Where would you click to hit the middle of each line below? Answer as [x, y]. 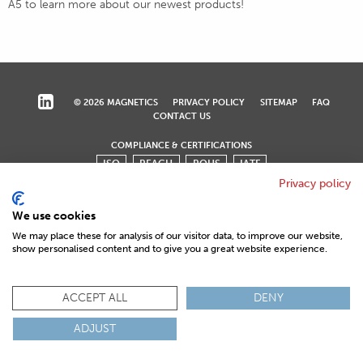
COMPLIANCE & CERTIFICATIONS [181, 145]
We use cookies [54, 216]
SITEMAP [278, 102]
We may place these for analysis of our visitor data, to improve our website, [177, 236]
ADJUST [95, 329]
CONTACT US [181, 115]
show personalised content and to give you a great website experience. [170, 249]
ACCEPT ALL [95, 298]
